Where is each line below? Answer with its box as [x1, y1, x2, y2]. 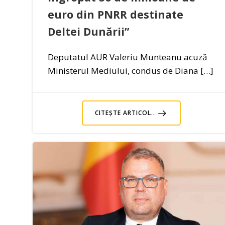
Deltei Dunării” [48, 24, 129, 39]
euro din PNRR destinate [48, 7, 183, 22]
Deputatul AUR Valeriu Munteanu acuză [48, 51, 207, 63]
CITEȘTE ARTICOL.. [94, 108, 155, 117]
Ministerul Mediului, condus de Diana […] [48, 64, 213, 76]
